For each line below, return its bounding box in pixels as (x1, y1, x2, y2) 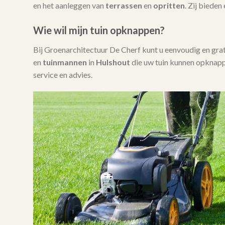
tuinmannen (42, 57, 87, 67)
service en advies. (33, 70, 92, 80)
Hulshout (95, 57, 130, 67)
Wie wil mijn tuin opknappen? (33, 24, 165, 37)
